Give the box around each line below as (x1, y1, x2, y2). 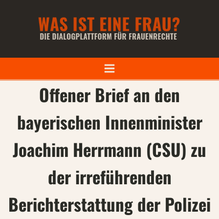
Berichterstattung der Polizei (8, 191, 211, 217)
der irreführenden (47, 164, 172, 189)
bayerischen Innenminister (17, 109, 202, 134)
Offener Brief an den (39, 82, 180, 107)
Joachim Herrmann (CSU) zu (13, 136, 206, 162)
